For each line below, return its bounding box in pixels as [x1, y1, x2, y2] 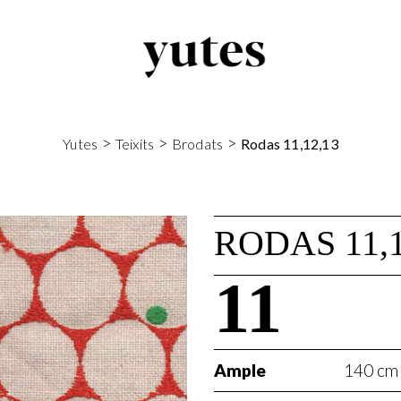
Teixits [115, 135, 155, 152]
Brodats [171, 135, 224, 152]
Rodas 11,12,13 [240, 135, 338, 152]
